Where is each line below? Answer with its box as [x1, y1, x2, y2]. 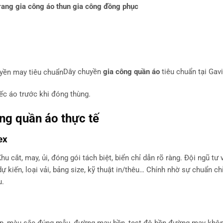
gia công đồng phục [73, 2, 138, 11]
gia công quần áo [103, 67, 160, 77]
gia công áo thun [15, 2, 71, 11]
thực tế [58, 111, 99, 125]
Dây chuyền [63, 67, 103, 77]
